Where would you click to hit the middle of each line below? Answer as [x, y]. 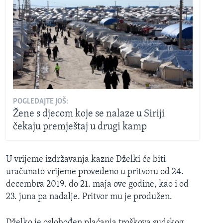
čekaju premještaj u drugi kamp [80, 127]
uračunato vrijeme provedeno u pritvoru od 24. [95, 172]
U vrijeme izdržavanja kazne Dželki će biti [86, 160]
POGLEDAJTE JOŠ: [40, 101]
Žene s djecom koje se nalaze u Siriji [89, 114]
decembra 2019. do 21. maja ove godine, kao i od [97, 185]
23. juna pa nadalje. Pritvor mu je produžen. [89, 197]
